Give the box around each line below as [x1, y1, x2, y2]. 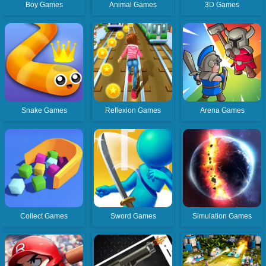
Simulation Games [192, 211, 252, 220]
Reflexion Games [105, 106, 161, 115]
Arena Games [199, 106, 245, 115]
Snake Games [21, 106, 67, 115]
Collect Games [20, 211, 68, 220]
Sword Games [110, 211, 156, 220]
